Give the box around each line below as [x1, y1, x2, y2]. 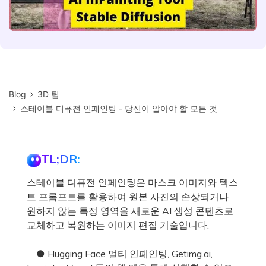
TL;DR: [41, 151, 80, 166]
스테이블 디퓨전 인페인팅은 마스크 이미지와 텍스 [27, 176, 238, 188]
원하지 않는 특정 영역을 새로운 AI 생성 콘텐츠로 [27, 204, 233, 217]
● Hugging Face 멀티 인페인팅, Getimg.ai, [27, 247, 213, 259]
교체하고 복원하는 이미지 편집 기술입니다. [27, 218, 209, 231]
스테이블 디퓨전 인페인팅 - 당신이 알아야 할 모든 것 [20, 103, 218, 113]
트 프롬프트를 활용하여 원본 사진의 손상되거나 [27, 190, 229, 202]
